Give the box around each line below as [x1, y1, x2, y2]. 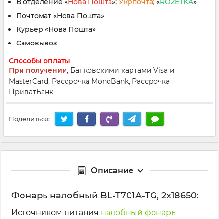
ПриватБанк [9, 88, 53, 96]
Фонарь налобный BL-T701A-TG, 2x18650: [11, 190, 198, 201]
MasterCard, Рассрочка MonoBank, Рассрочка [9, 77, 170, 86]
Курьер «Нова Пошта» [16, 25, 98, 34]
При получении [9, 66, 67, 75]
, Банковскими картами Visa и [67, 66, 175, 75]
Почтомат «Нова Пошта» [16, 11, 106, 20]
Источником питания [11, 208, 101, 218]
